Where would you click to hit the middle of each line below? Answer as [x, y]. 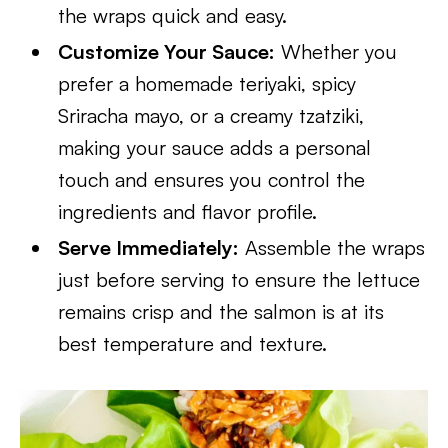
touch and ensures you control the [212, 179]
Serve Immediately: [149, 247]
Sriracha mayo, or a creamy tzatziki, [211, 115]
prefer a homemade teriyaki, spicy [207, 83]
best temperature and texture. [193, 343]
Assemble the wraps [332, 247]
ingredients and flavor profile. [188, 211]
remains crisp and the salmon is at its [221, 311]
